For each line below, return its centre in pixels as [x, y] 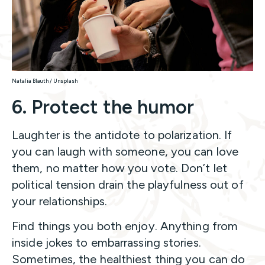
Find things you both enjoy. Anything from [125, 226]
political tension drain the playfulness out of [128, 185]
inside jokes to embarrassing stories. [106, 243]
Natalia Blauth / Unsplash [45, 81]
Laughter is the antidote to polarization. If [122, 135]
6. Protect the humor [103, 107]
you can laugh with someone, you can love [125, 152]
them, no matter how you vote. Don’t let [119, 168]
